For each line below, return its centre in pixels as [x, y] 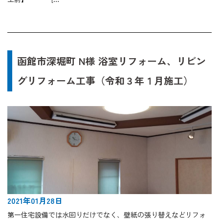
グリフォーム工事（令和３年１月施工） [105, 81]
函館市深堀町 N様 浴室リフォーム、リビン [111, 61]
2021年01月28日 [35, 201]
